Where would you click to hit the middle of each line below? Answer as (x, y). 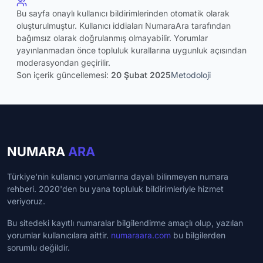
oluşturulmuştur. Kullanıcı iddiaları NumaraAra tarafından (124, 25)
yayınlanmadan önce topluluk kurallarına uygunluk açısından (131, 50)
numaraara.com (141, 235)
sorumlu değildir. (38, 247)
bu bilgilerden (198, 235)
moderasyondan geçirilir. (63, 62)
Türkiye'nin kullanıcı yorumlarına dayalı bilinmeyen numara (118, 176)
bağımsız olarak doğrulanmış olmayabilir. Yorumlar (112, 38)
